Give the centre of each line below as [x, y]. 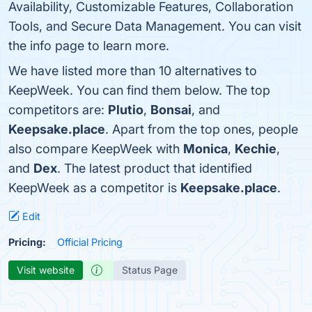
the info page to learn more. [89, 46]
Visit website [46, 270]
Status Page [150, 270]
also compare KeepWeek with [96, 149]
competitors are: [58, 110]
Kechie [256, 149]
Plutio [126, 110]
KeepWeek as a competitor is [94, 188]
